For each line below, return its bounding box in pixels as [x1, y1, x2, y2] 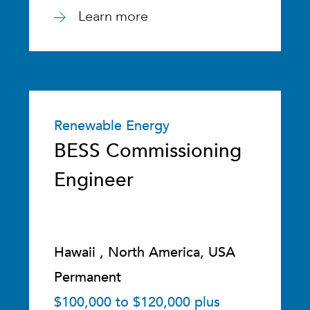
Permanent [54, 268, 122, 286]
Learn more [78, 7, 149, 26]
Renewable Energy [54, 116, 170, 135]
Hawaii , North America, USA [54, 243, 236, 262]
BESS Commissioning [54, 138, 242, 164]
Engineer [54, 167, 134, 193]
